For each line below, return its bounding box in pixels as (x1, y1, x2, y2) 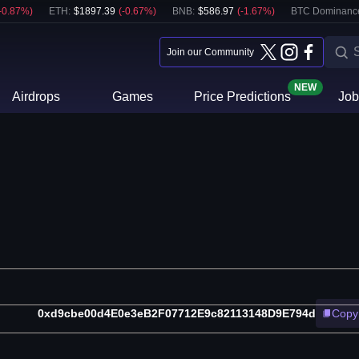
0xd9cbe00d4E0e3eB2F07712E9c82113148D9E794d (38, 307, 316, 321)
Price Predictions (193, 90, 291, 103)
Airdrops (12, 90, 61, 103)
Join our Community (167, 46, 254, 58)
